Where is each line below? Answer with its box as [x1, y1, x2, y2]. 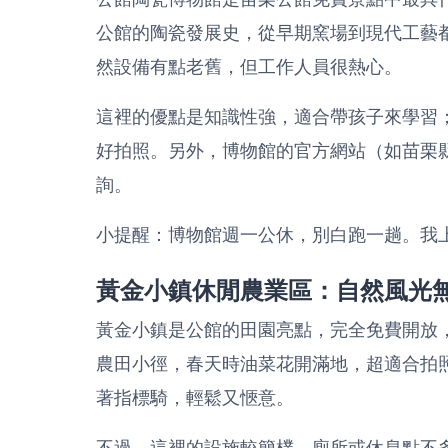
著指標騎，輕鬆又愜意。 [96, 387, 294, 408]
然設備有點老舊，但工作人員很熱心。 [96, 56, 402, 77]
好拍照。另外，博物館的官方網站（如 [96, 140, 402, 161]
